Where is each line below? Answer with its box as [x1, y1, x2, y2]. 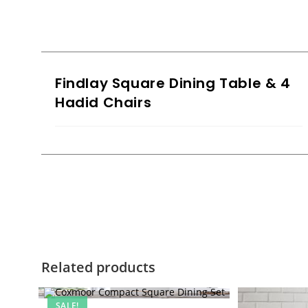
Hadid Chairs [55, 92, 152, 112]
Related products [41, 258, 155, 276]
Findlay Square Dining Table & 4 [55, 73, 291, 93]
